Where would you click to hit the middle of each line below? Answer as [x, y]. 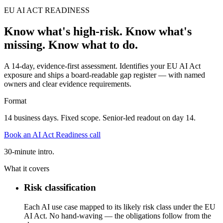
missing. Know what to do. [71, 45]
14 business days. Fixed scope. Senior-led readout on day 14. [100, 117]
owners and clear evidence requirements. [68, 84]
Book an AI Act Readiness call [52, 134]
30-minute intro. [29, 151]
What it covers [27, 168]
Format [15, 101]
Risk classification [60, 188]
